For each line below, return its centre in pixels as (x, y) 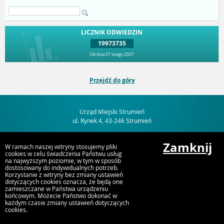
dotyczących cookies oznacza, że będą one (64, 181)
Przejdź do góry (112, 80)
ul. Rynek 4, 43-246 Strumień (112, 120)
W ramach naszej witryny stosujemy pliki (61, 146)
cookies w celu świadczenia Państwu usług (63, 153)
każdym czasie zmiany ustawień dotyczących (67, 202)
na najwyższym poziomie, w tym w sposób (63, 160)
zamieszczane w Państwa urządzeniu (56, 188)
